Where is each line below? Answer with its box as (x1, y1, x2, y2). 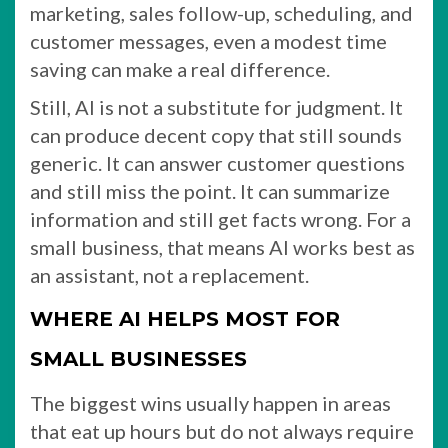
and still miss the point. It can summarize (30, 178, 390, 203)
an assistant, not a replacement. (30, 262, 309, 287)
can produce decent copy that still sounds (30, 122, 402, 147)
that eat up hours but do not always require (30, 418, 414, 443)
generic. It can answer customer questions (30, 150, 405, 175)
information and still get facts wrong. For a (30, 206, 411, 231)
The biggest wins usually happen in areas (30, 390, 391, 415)
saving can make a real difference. (30, 56, 330, 81)
